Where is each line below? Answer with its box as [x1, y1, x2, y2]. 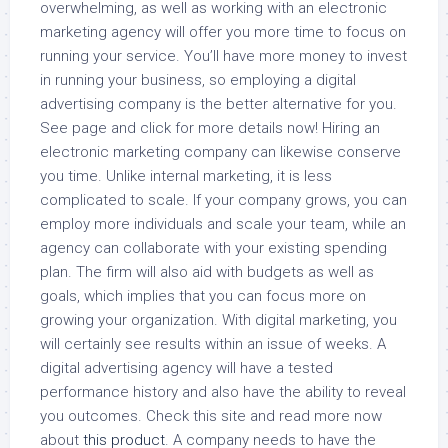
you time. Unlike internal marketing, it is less [40, 167, 332, 185]
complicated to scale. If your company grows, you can [40, 191, 407, 209]
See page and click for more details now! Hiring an [40, 119, 380, 137]
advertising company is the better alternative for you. [40, 95, 397, 113]
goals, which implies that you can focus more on [40, 287, 366, 305]
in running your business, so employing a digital [40, 71, 356, 89]
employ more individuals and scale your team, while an [40, 215, 406, 233]
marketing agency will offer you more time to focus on [40, 23, 406, 41]
